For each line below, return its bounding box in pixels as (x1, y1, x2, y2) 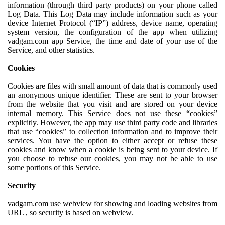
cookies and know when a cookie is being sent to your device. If (8, 145, 217, 154)
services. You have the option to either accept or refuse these (8, 136, 217, 145)
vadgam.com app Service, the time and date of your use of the (8, 37, 217, 46)
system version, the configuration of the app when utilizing (8, 28, 217, 37)
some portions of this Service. (8, 163, 101, 172)
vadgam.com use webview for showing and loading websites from (8, 199, 217, 208)
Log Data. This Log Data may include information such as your (8, 10, 217, 19)
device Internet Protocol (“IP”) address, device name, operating (8, 19, 217, 28)
